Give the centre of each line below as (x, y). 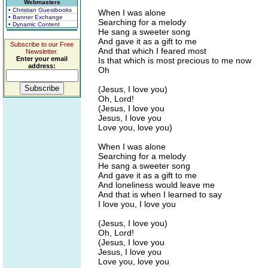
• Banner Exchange (36, 17)
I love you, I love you (137, 204)
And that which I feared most (152, 51)
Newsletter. (42, 51)
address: (42, 66)
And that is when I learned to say (160, 194)
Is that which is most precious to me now (175, 60)
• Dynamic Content (34, 24)
